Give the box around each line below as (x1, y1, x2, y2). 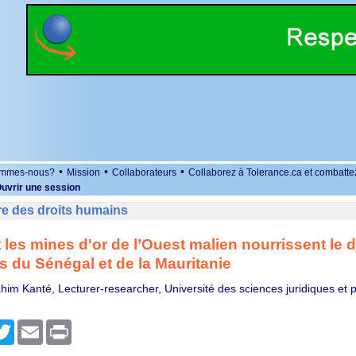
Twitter (14, 319, 48, 332)
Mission (67, 167, 100, 178)
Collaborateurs (112, 167, 176, 178)
